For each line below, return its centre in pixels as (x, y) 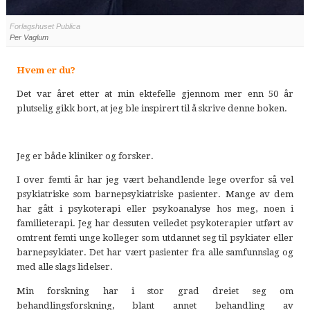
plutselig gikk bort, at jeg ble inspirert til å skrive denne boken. (152, 109)
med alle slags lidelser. (64, 267)
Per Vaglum (29, 37)
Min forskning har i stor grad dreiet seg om (155, 291)
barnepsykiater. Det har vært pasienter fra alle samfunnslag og (155, 253)
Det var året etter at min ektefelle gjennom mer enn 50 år (155, 94)
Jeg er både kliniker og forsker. (85, 156)
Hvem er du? (46, 71)
